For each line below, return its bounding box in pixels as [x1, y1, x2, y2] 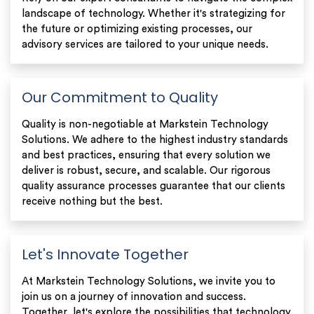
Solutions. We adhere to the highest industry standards [22, 134, 288, 145]
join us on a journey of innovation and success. [22, 291, 246, 302]
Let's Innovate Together [22, 244, 189, 264]
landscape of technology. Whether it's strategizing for [22, 8, 285, 19]
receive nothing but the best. [22, 196, 163, 207]
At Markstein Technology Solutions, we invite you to [22, 275, 275, 287]
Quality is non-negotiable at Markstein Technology [22, 118, 268, 130]
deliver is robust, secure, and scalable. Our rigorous [22, 165, 271, 176]
